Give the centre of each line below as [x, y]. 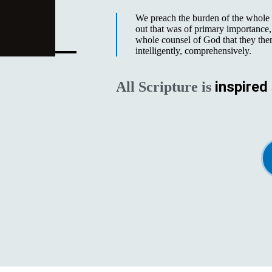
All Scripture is [163, 87]
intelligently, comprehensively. [193, 50]
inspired [241, 87]
